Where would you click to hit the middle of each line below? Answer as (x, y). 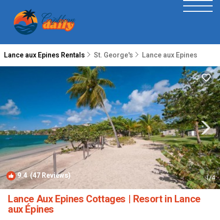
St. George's (113, 55)
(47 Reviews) (49, 176)
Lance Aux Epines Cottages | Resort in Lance (104, 199)
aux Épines (31, 209)
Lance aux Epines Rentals (45, 55)
